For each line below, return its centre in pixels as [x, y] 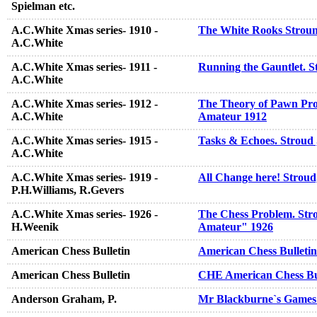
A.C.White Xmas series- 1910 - [85, 30]
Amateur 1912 [232, 117]
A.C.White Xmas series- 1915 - [85, 141]
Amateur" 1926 [236, 227]
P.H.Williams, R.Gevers [68, 190]
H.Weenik [35, 227]
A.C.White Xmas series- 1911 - [84, 67]
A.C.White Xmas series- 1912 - [85, 104]
